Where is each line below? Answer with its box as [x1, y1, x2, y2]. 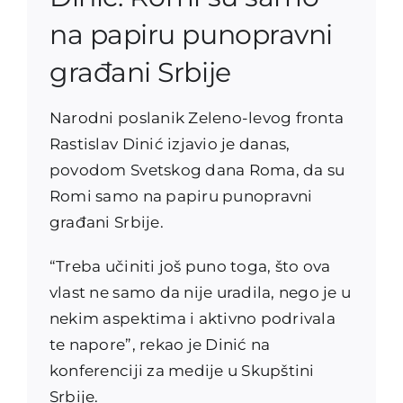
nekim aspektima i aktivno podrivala [49, 309, 336, 327]
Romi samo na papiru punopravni [49, 186, 313, 205]
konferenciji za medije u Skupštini [49, 361, 315, 380]
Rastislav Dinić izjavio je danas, [49, 134, 291, 153]
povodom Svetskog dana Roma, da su [49, 160, 345, 179]
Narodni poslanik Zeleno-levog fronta [49, 108, 345, 127]
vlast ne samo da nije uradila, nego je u [49, 282, 352, 301]
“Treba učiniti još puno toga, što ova [49, 256, 331, 275]
